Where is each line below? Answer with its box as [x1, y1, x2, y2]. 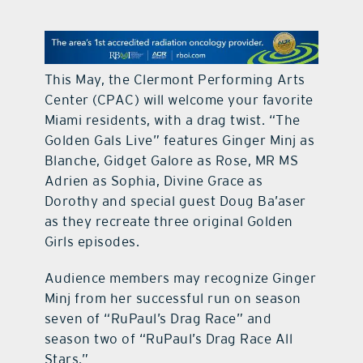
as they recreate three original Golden [44, 213, 293, 230]
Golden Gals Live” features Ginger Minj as [44, 132, 315, 149]
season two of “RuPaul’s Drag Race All [44, 331, 293, 348]
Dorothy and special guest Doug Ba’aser [44, 193, 306, 210]
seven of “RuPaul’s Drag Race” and [44, 310, 272, 327]
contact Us [148, 26, 215, 42]
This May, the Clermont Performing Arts [44, 71, 305, 88]
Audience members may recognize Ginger [44, 270, 317, 287]
